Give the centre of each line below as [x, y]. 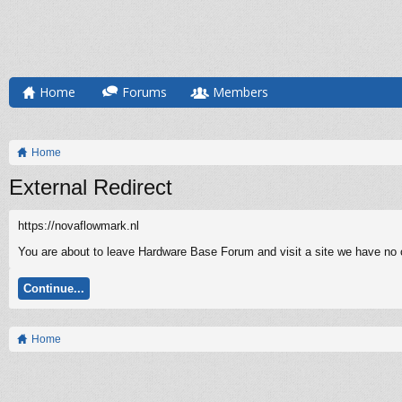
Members [240, 92]
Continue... [54, 288]
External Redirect [91, 187]
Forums [144, 92]
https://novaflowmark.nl [79, 226]
